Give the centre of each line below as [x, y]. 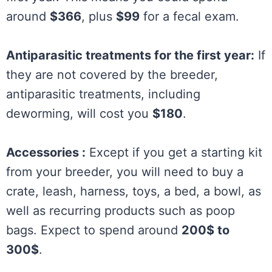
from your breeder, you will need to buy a [125, 172]
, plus [99, 16]
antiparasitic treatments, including [103, 94]
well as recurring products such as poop [121, 210]
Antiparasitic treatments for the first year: [130, 55]
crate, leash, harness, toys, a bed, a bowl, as [134, 191]
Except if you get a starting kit [174, 152]
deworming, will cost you [79, 113]
